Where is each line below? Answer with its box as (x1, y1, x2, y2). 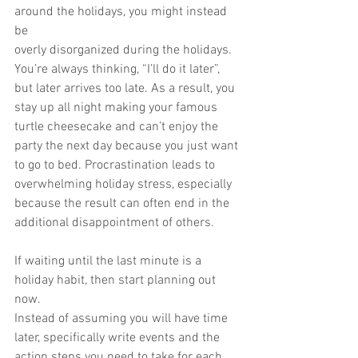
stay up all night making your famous (14, 100, 217, 116)
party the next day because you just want (14, 138, 238, 154)
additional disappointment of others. (14, 215, 214, 231)
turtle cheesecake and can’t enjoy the (14, 119, 221, 135)
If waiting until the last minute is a (14, 253, 205, 269)
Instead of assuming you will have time (14, 311, 231, 327)
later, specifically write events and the (14, 330, 223, 346)
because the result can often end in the (14, 196, 233, 212)
